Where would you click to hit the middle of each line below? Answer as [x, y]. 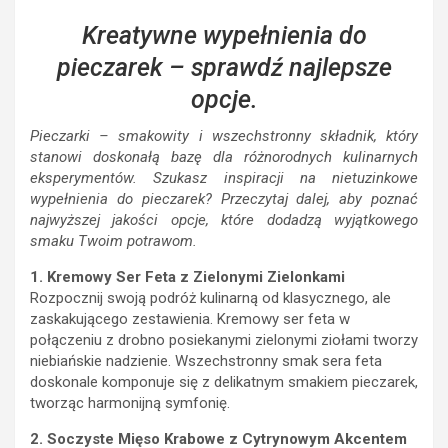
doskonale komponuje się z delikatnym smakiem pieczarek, [224, 381]
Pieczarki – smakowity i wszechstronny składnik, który [224, 135]
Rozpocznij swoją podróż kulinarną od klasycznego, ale [210, 297]
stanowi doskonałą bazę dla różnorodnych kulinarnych [224, 156]
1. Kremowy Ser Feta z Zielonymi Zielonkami [187, 276]
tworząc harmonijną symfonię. [130, 402]
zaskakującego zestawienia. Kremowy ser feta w [190, 318]
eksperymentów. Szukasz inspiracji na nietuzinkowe [224, 177]
